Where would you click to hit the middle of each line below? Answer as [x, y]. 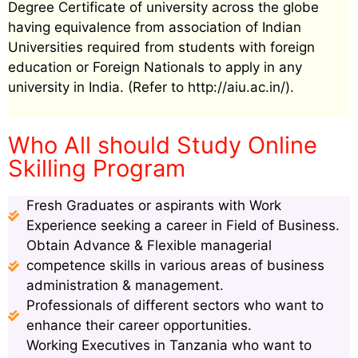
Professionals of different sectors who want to [175, 306]
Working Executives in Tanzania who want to [169, 346]
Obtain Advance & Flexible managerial [149, 246]
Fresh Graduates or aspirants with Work [153, 206]
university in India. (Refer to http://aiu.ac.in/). [151, 87]
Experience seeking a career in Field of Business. [183, 226]
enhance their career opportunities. [139, 326]
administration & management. [125, 286]
